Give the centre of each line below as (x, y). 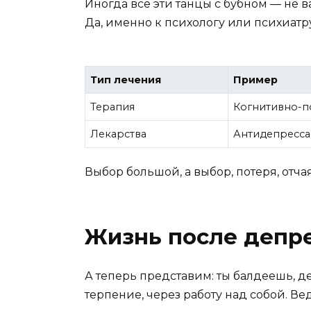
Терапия (113, 107)
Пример (256, 79)
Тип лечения (126, 79)
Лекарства (119, 134)
